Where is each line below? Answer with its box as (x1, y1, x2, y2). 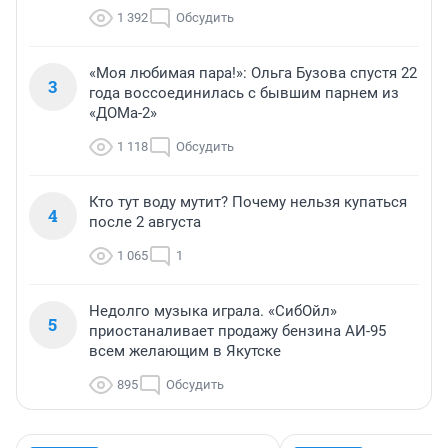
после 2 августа (89, 213, 201, 232)
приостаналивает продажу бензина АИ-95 (89, 322, 386, 341)
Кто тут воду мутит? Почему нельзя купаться (89, 193, 407, 212)
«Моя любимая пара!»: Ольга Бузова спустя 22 (89, 64, 417, 83)
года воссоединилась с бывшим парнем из (89, 84, 399, 103)
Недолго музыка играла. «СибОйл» (89, 302, 337, 321)
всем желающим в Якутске (89, 342, 281, 361)
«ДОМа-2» (89, 104, 157, 123)
